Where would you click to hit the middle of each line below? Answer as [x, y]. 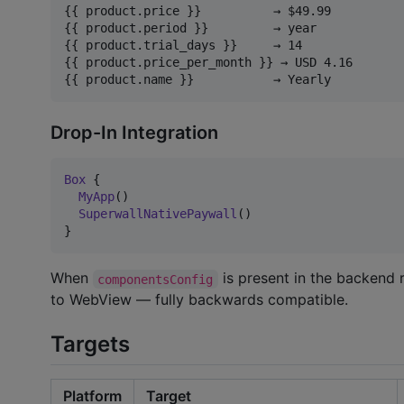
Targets [90, 344]
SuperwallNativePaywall [158, 214]
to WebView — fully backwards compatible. [199, 300]
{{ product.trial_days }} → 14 [183, 45]
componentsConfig [156, 279]
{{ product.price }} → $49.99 [197, 10]
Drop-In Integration [134, 133]
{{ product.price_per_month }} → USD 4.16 [208, 62]
